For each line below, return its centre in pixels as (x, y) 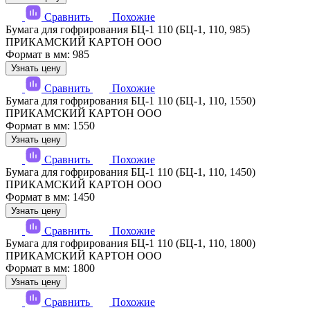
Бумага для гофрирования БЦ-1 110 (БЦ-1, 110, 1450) (130, 172)
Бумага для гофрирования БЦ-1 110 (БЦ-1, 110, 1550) (130, 101)
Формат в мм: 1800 (50, 268)
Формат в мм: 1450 (50, 197)
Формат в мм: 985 (47, 55)
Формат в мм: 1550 (50, 126)
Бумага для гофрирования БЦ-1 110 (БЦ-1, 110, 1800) (130, 244)
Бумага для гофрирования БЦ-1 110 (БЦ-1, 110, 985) (128, 30)
